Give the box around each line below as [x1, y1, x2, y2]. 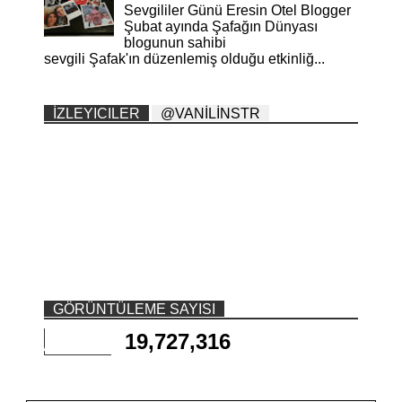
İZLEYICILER [53, 104, 140, 121]
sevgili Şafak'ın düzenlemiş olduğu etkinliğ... [44, 51, 325, 67]
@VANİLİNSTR [161, 104, 260, 121]
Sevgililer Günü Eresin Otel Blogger [124, 3, 352, 19]
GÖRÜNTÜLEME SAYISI [53, 300, 215, 317]
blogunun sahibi [124, 35, 227, 51]
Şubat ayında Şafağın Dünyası [124, 19, 319, 35]
